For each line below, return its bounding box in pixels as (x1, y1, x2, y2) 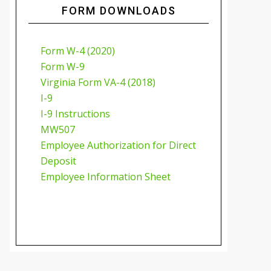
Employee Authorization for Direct (41, 139, 196, 152)
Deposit (41, 154, 76, 168)
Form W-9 (41, 60, 85, 73)
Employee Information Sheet (41, 170, 171, 183)
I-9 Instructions (41, 107, 110, 120)
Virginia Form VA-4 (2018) (41, 76, 155, 89)
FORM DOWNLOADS (61, 4, 176, 17)
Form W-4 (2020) (41, 44, 115, 57)
